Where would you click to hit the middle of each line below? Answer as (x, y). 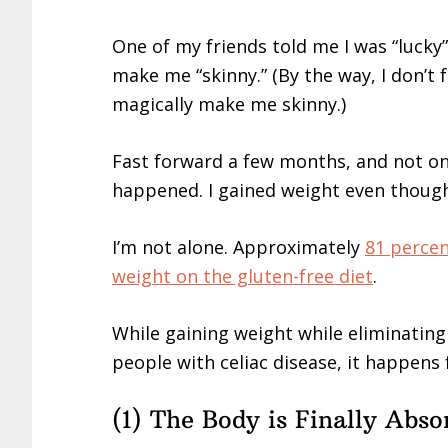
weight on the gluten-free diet (242, 275)
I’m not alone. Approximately (238, 246)
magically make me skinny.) (229, 103)
